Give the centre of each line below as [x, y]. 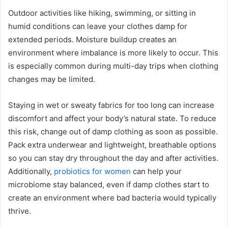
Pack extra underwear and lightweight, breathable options [112, 145]
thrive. [20, 211]
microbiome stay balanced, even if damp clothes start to [109, 184]
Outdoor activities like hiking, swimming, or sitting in [102, 13]
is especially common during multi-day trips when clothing [113, 66]
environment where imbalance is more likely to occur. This [113, 52]
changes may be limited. [53, 79]
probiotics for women [92, 171]
